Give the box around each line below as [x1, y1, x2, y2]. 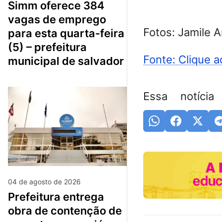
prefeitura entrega [8, 190, 15, 203]
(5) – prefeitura [8, 40, 87, 54]
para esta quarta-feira [8, 26, 124, 40]
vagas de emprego [8, 12, 106, 26]
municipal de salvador [8, 54, 124, 67]
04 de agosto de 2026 [8, 177, 81, 186]
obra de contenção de [8, 204, 122, 217]
